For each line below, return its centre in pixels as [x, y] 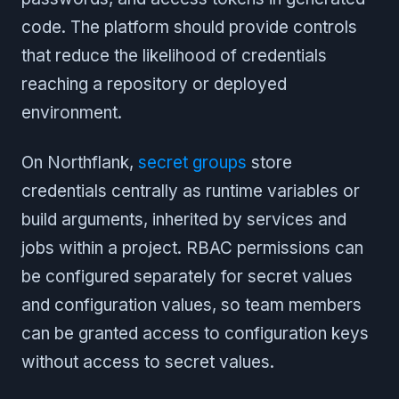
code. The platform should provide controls [189, 27]
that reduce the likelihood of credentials [174, 55]
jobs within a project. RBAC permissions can [192, 248]
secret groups [192, 162]
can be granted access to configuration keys [195, 333]
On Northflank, [80, 162]
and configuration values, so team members [191, 305]
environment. [72, 112]
